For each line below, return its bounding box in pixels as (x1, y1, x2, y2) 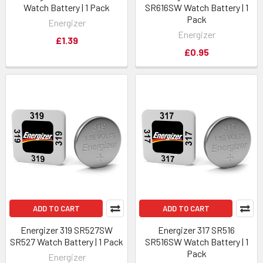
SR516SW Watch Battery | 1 (144, 236, 248, 247)
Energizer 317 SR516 (158, 224, 235, 235)
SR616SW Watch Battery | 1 (144, 2, 248, 13)
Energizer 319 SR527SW (21, 224, 113, 235)
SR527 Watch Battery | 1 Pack (10, 236, 123, 247)
